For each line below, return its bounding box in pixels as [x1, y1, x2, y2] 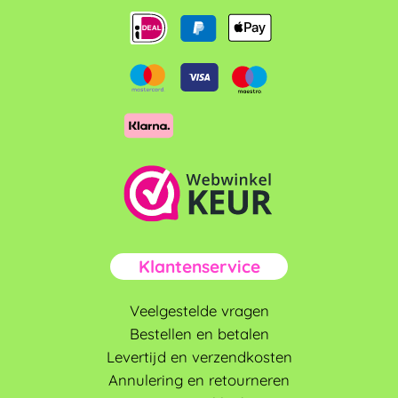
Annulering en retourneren [108, 370, 290, 389]
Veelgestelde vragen [129, 300, 269, 320]
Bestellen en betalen [129, 323, 269, 343]
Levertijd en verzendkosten [106, 346, 292, 366]
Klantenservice [138, 256, 260, 278]
